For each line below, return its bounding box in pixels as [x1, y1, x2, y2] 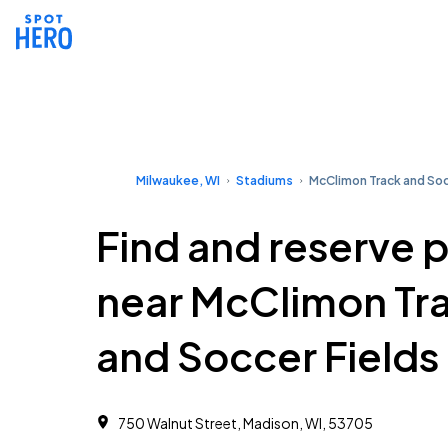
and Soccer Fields [96, 330, 439, 381]
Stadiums [236, 173, 293, 188]
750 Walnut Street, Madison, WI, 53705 [118, 414, 373, 432]
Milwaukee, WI [136, 173, 220, 188]
